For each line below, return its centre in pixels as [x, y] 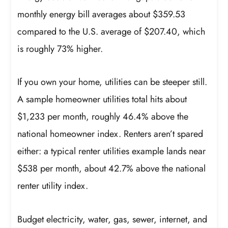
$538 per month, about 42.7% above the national [112, 169]
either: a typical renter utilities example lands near [112, 151]
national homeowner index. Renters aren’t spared [110, 134]
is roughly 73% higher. [60, 49]
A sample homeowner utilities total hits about [102, 99]
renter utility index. [53, 186]
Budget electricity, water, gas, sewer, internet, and [112, 219]
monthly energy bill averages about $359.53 [102, 14]
